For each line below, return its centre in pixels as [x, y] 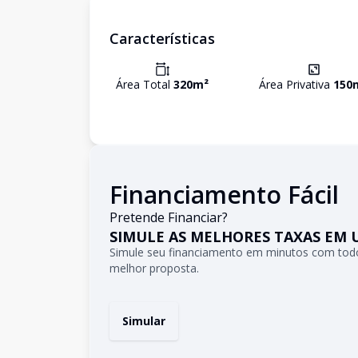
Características [162, 38]
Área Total [145, 84]
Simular [144, 321]
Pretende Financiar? [169, 217]
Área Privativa [296, 84]
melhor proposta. [154, 268]
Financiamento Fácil [224, 195]
